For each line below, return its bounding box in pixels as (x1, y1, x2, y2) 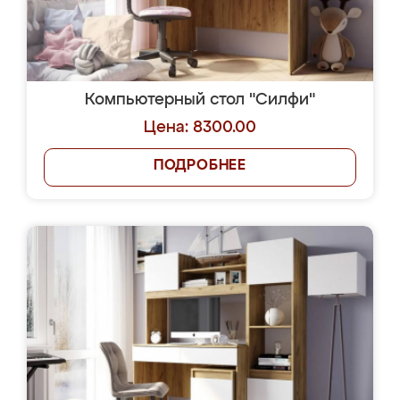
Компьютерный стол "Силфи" (85, 92, 315, 108)
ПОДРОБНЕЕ (153, 159, 247, 173)
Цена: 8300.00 (144, 120, 256, 136)
